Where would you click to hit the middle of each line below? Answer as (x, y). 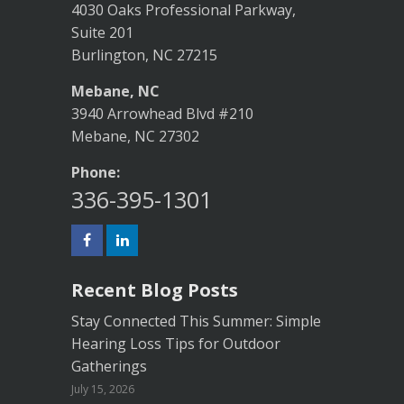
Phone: (96, 173)
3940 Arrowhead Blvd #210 (162, 114)
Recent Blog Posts (155, 290)
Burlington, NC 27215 (144, 55)
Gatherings (109, 367)
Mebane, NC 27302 (135, 137)
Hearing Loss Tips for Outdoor (176, 344)
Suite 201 (102, 33)
